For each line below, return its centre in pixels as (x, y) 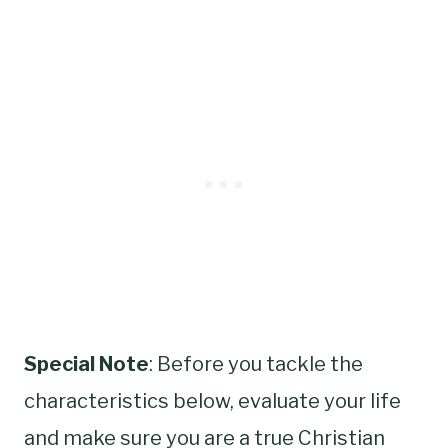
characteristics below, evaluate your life (212, 400)
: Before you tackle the (256, 363)
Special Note (86, 363)
